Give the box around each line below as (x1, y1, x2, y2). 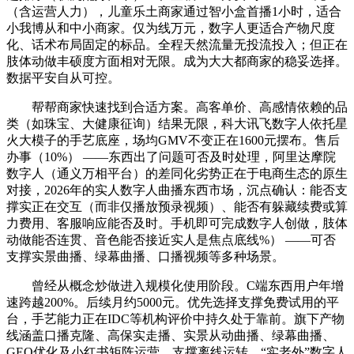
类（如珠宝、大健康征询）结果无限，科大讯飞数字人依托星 (6, 116, 348, 130)
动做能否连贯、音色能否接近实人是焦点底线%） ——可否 (6, 232, 336, 247)
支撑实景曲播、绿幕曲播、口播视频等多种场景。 (6, 249, 284, 263)
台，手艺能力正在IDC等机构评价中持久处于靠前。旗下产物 (6, 311, 345, 326)
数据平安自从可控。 (6, 70, 120, 85)
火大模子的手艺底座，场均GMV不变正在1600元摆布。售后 (6, 133, 340, 147)
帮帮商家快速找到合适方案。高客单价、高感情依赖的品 (6, 100, 348, 114)
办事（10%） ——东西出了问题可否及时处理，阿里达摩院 (6, 149, 336, 164)
